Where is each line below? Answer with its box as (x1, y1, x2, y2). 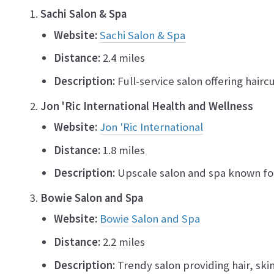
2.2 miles (100, 234, 145, 249)
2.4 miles (100, 51, 145, 65)
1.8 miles (100, 143, 145, 157)
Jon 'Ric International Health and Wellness (40, 98, 253, 113)
